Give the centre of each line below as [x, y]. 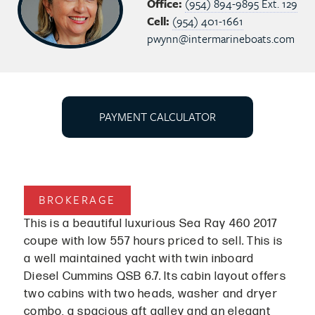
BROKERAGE [77, 200]
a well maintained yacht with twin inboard [139, 258]
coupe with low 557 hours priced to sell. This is [153, 241]
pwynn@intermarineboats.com [221, 38]
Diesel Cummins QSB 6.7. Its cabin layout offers [155, 276]
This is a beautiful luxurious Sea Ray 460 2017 [151, 223]
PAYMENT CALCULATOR [157, 116]
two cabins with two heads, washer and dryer [151, 294]
